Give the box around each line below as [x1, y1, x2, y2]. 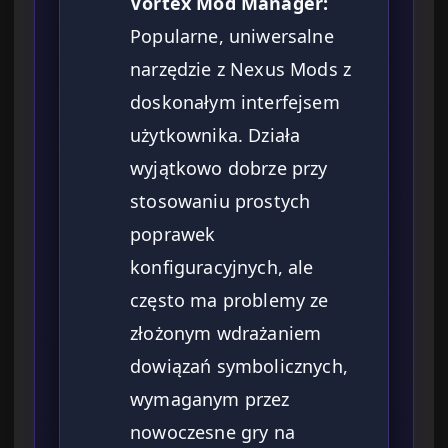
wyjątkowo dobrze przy [130, 156, 328, 181]
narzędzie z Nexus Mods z [130, 57, 352, 82]
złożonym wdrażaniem [130, 321, 322, 346]
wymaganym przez [130, 387, 290, 412]
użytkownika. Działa [130, 123, 301, 148]
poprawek [130, 222, 216, 247]
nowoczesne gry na [130, 420, 295, 445]
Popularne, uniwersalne [130, 24, 334, 49]
